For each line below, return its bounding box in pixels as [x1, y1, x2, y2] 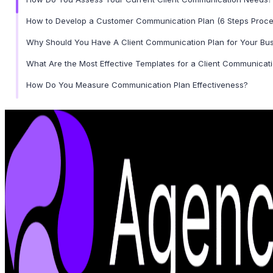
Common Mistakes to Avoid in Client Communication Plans [26, 101, 248, 111]
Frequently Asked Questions [26, 143, 133, 154]
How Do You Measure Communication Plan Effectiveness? [26, 79, 248, 90]
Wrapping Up [26, 122, 76, 132]
